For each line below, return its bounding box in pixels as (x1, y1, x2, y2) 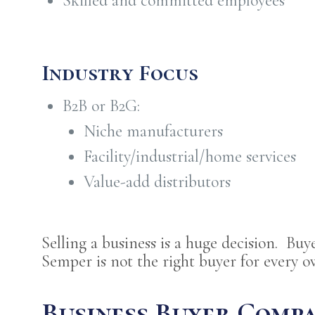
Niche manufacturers (84, 121, 224, 141)
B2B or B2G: (63, 96, 141, 116)
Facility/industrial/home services (84, 146, 297, 167)
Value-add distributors (84, 172, 231, 192)
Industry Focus (41, 59, 199, 86)
